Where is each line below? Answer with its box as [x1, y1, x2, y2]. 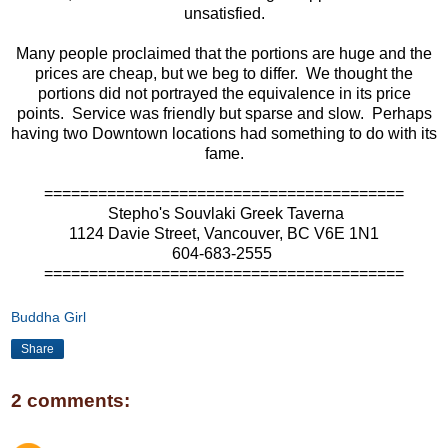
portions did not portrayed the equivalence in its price [37, 85, 411, 103]
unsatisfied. [183, 5, 265, 23]
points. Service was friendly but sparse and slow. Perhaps [16, 105, 432, 123]
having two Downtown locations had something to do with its [11, 125, 437, 143]
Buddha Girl [11, 308, 86, 325]
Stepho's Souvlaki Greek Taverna [104, 205, 344, 223]
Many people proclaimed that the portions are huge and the [16, 45, 432, 63]
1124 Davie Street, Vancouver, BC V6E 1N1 [69, 225, 379, 243]
